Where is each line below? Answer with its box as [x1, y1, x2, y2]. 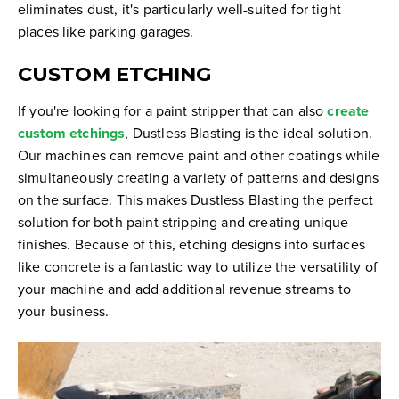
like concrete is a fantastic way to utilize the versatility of [18, 256, 378, 276]
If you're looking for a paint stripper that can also [18, 100, 328, 120]
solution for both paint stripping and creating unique [18, 211, 349, 232]
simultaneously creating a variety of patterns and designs [18, 167, 379, 187]
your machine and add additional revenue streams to [18, 278, 352, 298]
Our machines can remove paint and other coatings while [18, 144, 380, 165]
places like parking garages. [18, 21, 194, 42]
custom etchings [18, 122, 126, 143]
